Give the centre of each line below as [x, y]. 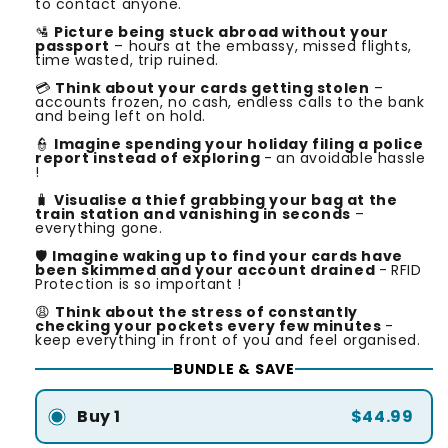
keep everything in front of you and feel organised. [228, 340]
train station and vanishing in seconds [193, 214]
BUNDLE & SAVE [234, 369]
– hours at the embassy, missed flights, [260, 46]
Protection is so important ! [138, 284]
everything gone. [99, 228]
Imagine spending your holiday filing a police [239, 144]
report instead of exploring [149, 158]
